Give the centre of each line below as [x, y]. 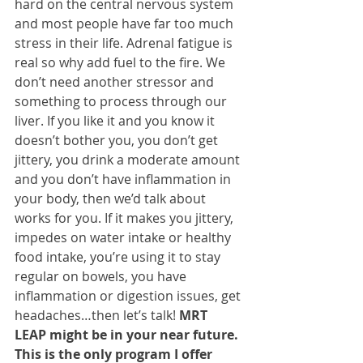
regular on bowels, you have [102, 277]
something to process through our [122, 102]
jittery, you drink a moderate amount [129, 160]
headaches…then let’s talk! [95, 316]
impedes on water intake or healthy [124, 238]
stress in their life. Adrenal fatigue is [125, 43]
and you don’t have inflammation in [124, 179]
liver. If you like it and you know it [116, 121]
